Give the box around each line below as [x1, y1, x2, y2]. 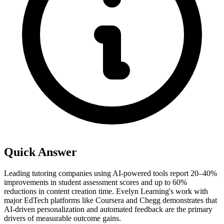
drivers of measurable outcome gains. [4, 213, 121, 222]
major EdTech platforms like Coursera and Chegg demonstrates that [4, 195, 217, 204]
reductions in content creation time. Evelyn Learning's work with [4, 186, 208, 195]
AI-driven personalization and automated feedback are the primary [4, 204, 212, 213]
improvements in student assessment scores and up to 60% [4, 177, 187, 186]
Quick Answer [4, 145, 77, 158]
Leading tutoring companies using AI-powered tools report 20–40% [4, 168, 217, 177]
